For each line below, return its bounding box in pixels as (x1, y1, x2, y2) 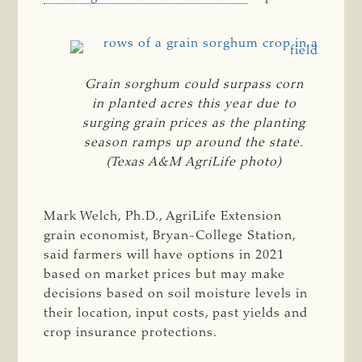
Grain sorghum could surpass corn (84, 78, 304, 91)
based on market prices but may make (44, 267, 286, 281)
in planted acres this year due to (91, 97, 297, 111)
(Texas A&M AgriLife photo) (106, 155, 283, 169)
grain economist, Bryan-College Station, (44, 229, 297, 242)
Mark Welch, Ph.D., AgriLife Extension (44, 209, 283, 223)
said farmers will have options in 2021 (44, 248, 285, 262)
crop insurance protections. (44, 326, 218, 339)
